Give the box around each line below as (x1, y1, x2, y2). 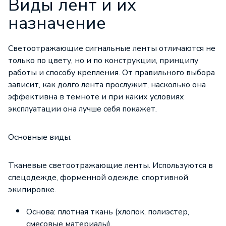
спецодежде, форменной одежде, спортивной (8, 172, 188, 183)
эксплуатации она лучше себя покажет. (8, 103, 157, 115)
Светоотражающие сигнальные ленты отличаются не (8, 43, 215, 54)
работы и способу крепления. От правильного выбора (8, 67, 215, 78)
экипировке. (8, 184, 56, 195)
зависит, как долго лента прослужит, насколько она (8, 79, 206, 90)
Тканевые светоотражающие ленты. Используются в (8, 160, 213, 171)
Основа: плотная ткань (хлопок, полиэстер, (26, 206, 189, 217)
